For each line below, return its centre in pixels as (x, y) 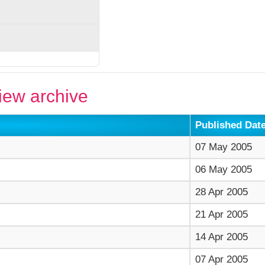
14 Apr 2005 (221, 237)
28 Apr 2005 (221, 192)
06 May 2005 (223, 169)
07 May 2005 (223, 147)
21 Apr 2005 (221, 214)
